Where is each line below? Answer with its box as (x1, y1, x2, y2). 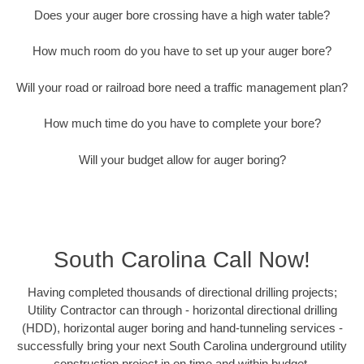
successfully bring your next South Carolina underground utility (17, 339, 347, 353)
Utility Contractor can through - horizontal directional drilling (27, 303, 337, 318)
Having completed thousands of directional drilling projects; (27, 285, 337, 300)
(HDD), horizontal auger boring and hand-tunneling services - (21, 321, 343, 336)
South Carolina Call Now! (54, 247, 310, 273)
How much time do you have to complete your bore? (43, 116, 321, 131)
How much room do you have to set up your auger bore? (32, 44, 331, 58)
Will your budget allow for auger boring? (78, 152, 286, 167)
